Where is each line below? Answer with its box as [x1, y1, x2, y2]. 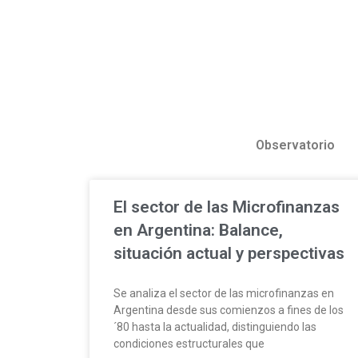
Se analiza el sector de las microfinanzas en [113, 286, 334, 300]
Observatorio [256, 137, 335, 153]
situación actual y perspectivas [113, 243, 344, 263]
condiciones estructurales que [113, 336, 265, 350]
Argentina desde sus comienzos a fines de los [113, 303, 344, 316]
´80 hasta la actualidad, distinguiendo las [113, 320, 316, 333]
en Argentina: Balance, [113, 220, 283, 240]
